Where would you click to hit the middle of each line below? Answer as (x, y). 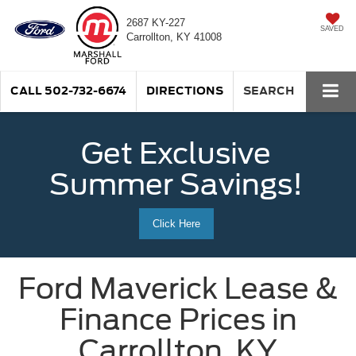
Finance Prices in (178, 319)
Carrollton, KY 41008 (174, 37)
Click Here (176, 223)
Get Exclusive (176, 153)
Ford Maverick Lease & (178, 288)
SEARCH (269, 91)
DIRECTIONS (185, 91)
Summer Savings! (176, 184)
